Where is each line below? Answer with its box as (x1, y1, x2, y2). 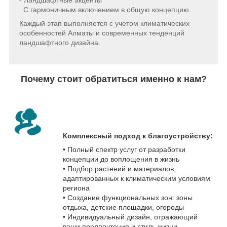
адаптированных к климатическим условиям (63, 174, 210, 182)
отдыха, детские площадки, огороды (63, 203, 184, 211)
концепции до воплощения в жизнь (63, 155, 179, 163)
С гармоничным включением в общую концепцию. (19, 5, 191, 14)
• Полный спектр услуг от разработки (63, 145, 185, 154)
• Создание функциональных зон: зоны (63, 193, 193, 202)
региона (63, 183, 90, 192)
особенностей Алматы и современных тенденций (19, 28, 184, 37)
